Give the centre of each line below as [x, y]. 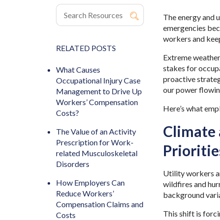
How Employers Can [90, 182]
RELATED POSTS [86, 48]
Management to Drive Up [99, 91]
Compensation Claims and [100, 204]
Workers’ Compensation [97, 102]
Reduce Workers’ [85, 193]
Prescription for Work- [95, 142]
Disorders [73, 164]
